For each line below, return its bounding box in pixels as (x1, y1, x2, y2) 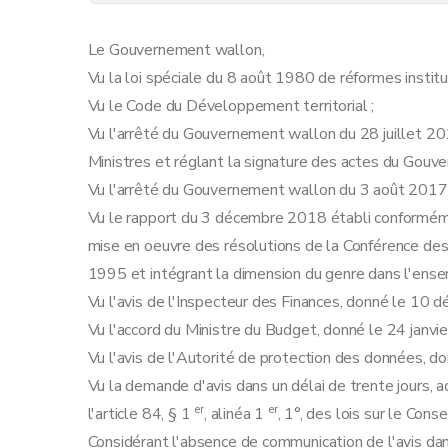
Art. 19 (124, 190, 182, 212)
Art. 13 (124, 22, 182, 44)
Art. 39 (124, 386, 182, 408)
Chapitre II (108, 302, 190, 324)
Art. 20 (124, 218, 182, 240)
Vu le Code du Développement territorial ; (87, 95, 375, 117)
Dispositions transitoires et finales (197, 302, 432, 324)
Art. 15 (124, 78, 182, 100)
